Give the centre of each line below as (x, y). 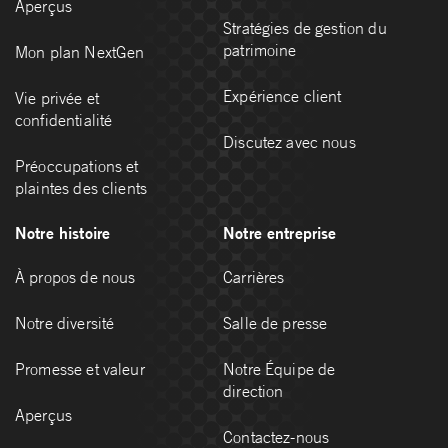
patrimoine (260, 50)
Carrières (254, 277)
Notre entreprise (280, 233)
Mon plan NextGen (80, 52)
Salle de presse (275, 323)
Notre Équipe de (279, 369)
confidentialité (64, 120)
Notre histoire (63, 233)
